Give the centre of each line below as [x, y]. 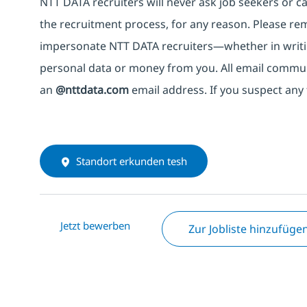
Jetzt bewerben [95, 225]
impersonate [74, 46]
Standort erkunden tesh [132, 161]
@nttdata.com [92, 89]
